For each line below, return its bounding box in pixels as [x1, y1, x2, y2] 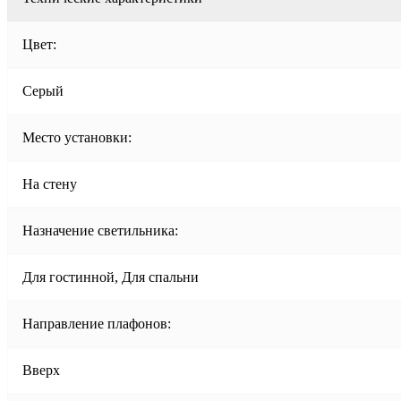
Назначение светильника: [22, 222, 178, 238]
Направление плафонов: [22, 315, 171, 331]
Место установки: [22, 129, 132, 145]
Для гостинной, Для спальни [22, 269, 199, 285]
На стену [22, 175, 77, 192]
